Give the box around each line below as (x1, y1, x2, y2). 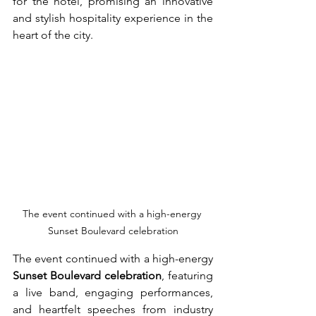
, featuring (162, 269, 213, 283)
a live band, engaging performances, (13, 286, 213, 300)
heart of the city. (13, 28, 93, 42)
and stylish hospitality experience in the (13, 11, 213, 25)
